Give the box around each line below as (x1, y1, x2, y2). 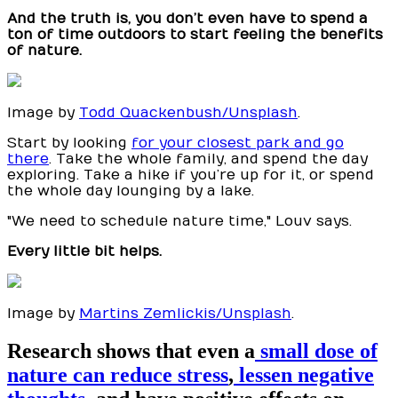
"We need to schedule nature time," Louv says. (7, 213, 352, 230)
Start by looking (7, 135, 131, 152)
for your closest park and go (131, 135, 344, 152)
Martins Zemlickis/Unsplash (79, 306, 291, 322)
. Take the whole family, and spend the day (49, 151, 368, 168)
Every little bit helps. (7, 243, 162, 260)
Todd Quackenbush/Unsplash (79, 105, 298, 122)
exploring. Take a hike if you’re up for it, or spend (7, 167, 374, 184)
